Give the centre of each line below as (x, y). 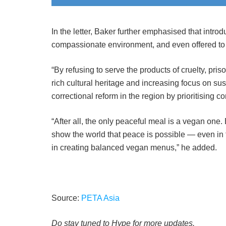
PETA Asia (100, 198)
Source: (66, 198)
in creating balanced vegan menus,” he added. (134, 147)
